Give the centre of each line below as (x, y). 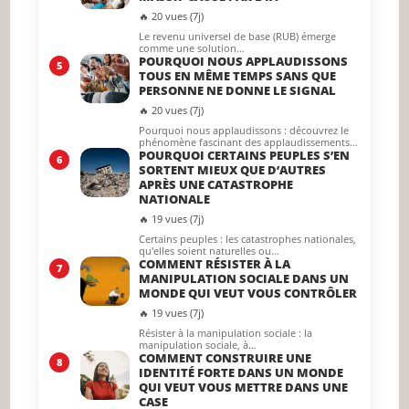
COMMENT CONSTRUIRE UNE (225, 357)
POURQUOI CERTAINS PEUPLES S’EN (245, 155)
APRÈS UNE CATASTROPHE (216, 184)
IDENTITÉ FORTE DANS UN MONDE (241, 372)
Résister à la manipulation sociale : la (226, 332)
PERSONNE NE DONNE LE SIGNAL (238, 90)
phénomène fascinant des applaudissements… (249, 142)
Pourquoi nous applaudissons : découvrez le (244, 130)
